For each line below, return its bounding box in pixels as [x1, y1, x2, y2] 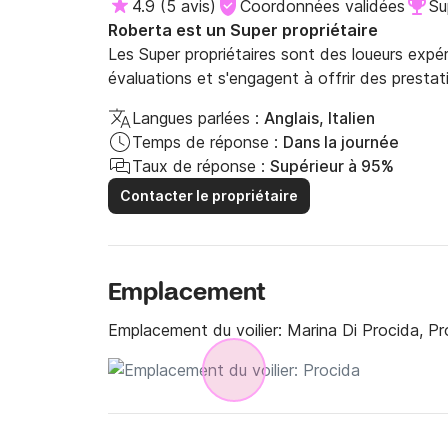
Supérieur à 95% [270, 156, 394, 176]
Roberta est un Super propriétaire [108, 20, 378, 40]
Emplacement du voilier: [108, 320, 287, 340]
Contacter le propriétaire [120, 187, 298, 204]
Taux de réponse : [132, 156, 265, 176]
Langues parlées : [132, 108, 259, 128]
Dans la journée [283, 132, 399, 152]
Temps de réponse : [132, 132, 278, 152]
